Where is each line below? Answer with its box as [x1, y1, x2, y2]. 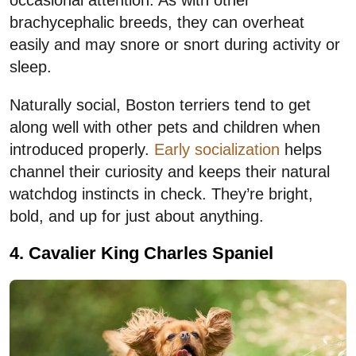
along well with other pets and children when [10, 118, 320, 137]
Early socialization [154, 141, 280, 159]
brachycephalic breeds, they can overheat [10, 14, 304, 32]
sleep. [10, 58, 52, 76]
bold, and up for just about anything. [10, 207, 264, 226]
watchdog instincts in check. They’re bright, [10, 185, 313, 203]
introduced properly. [10, 141, 154, 159]
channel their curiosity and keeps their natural [10, 163, 330, 181]
